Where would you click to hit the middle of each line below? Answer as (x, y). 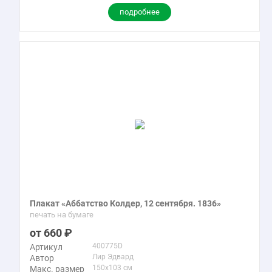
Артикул (46, 247)
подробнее (140, 12)
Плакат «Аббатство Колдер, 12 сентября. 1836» (125, 203)
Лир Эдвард (113, 257)
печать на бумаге (62, 215)
